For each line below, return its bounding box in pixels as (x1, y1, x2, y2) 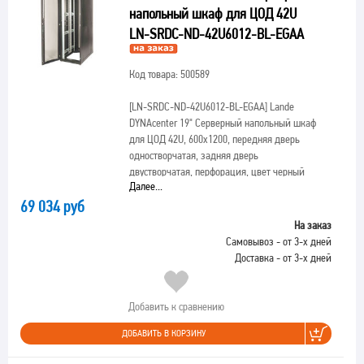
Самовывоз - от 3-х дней (226, 235, 331, 248)
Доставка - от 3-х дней (235, 251, 331, 264)
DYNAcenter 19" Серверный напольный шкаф (128, 116, 316, 129)
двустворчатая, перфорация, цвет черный (128, 165, 305, 178)
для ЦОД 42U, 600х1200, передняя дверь (128, 132, 300, 145)
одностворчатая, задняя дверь (128, 149, 258, 162)
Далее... (128, 180, 162, 193)
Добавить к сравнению (128, 300, 224, 313)
